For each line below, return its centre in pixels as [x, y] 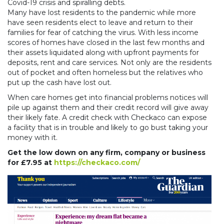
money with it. [32, 137]
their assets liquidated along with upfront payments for [103, 52]
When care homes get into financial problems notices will [108, 97]
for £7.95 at [31, 162]
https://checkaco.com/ [97, 162]
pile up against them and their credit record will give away [108, 107]
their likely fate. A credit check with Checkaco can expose [107, 117]
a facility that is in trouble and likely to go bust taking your [108, 127]
